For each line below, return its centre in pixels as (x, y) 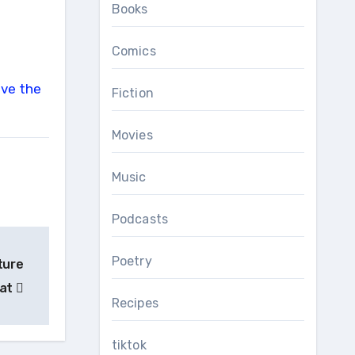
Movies (132, 135)
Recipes (135, 303)
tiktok (129, 345)
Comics (134, 51)
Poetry (132, 261)
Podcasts (140, 219)
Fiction (132, 93)
